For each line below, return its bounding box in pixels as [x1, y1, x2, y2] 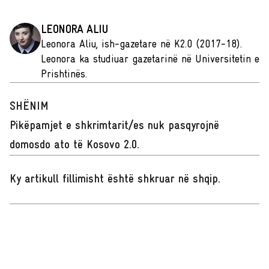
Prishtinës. [41, 69, 87, 80]
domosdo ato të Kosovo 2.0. [10, 139, 139, 151]
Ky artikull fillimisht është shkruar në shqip [10, 174, 218, 186]
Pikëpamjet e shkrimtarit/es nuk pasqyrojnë [10, 120, 219, 132]
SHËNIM [10, 101, 49, 113]
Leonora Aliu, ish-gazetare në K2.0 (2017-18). [41, 39, 242, 50]
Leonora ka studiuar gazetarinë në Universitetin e [41, 54, 259, 65]
